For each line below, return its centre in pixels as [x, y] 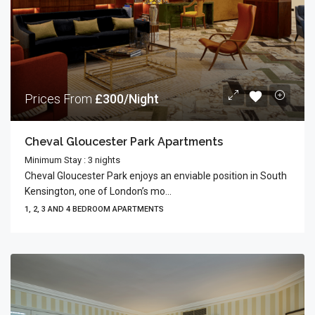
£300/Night [127, 99]
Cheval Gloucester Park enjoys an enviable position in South [156, 176]
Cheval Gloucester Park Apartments [124, 142]
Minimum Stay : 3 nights [72, 160]
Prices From [60, 99]
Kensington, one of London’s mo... [98, 191]
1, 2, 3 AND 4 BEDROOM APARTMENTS [94, 209]
